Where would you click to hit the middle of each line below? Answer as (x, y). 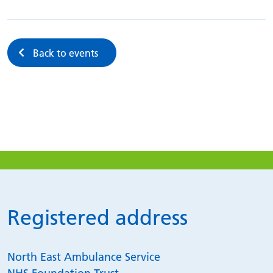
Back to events (66, 53)
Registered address (97, 218)
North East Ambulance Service (85, 257)
